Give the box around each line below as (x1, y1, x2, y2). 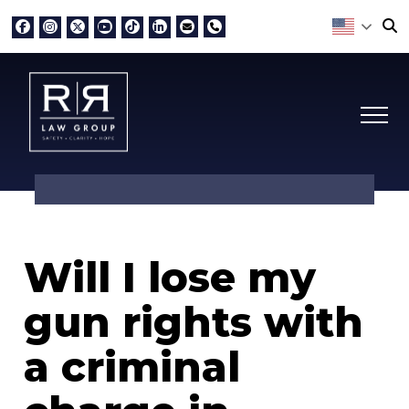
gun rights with (23, 296, 363, 347)
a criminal (23, 341, 240, 392)
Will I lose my (23, 251, 316, 302)
